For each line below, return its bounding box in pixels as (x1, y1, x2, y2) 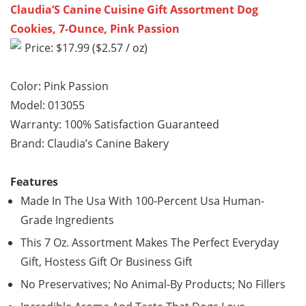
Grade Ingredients (20, 212, 114, 228)
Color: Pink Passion (10, 79, 109, 94)
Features (10, 174, 58, 190)
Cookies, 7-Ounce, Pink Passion (10, 21, 180, 37)
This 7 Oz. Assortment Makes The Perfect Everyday (20, 235, 279, 251)
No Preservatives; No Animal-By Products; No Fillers (20, 277, 286, 292)
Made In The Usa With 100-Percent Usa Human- (20, 193, 264, 209)
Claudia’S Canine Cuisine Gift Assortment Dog (10, 2, 258, 18)
